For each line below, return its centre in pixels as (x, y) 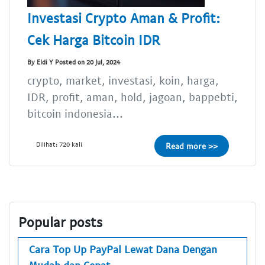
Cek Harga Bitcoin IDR (93, 39)
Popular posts (60, 222)
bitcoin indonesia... (75, 113)
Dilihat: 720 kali (59, 144)
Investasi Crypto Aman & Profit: (124, 17)
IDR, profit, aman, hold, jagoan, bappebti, (132, 96)
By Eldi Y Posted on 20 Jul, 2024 (74, 62)
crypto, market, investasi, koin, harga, (123, 80)
